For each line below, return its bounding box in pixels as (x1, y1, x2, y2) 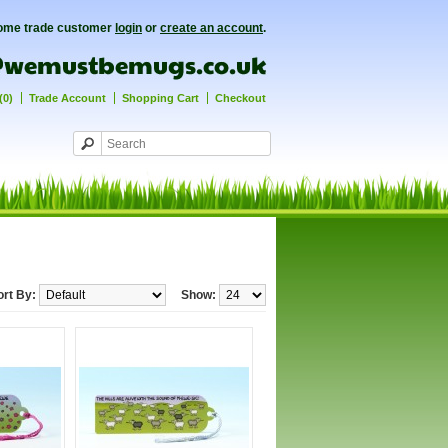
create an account (160, 21, 263, 35)
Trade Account (29, 92, 106, 104)
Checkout (215, 92, 266, 104)
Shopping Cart (122, 92, 199, 104)
